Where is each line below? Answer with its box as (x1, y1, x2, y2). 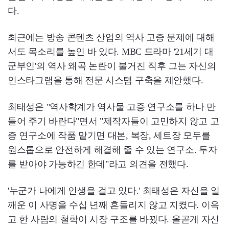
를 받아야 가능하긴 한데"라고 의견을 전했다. (8, 158, 189, 169)
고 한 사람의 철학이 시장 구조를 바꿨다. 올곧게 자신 (8, 214, 219, 224)
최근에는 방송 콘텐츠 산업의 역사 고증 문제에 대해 (8, 32, 215, 42)
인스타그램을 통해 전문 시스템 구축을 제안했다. (8, 75, 203, 85)
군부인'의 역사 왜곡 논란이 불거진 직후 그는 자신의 (8, 60, 216, 71)
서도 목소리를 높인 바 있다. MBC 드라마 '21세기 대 (8, 46, 214, 57)
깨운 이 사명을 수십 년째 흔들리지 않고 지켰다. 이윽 (8, 199, 220, 210)
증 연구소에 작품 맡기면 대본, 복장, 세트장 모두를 (8, 130, 211, 141)
